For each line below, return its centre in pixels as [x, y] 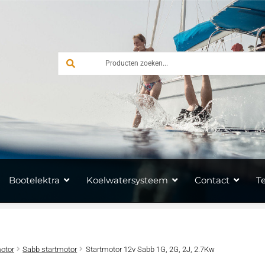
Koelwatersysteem [127, 180]
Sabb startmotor [50, 249]
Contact [212, 180]
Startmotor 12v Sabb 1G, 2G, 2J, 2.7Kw [150, 249]
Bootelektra [34, 180]
